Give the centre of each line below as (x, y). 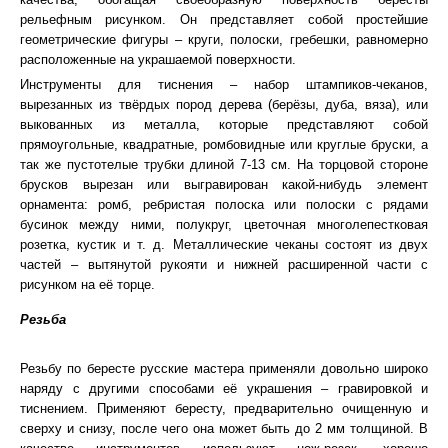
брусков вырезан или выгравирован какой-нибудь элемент (224, 184)
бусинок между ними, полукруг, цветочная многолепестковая (224, 224)
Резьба (43, 319)
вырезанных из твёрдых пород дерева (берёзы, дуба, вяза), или (224, 104)
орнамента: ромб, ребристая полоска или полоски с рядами (224, 204)
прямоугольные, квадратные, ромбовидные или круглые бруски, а (224, 144)
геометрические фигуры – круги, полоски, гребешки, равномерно (224, 39)
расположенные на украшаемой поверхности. (158, 59)
